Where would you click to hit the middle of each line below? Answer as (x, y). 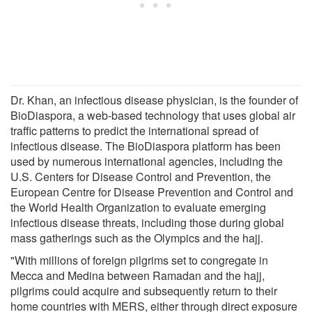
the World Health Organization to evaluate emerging (138, 207)
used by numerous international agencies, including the (147, 161)
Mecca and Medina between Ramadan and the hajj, (138, 275)
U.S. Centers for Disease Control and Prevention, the (141, 176)
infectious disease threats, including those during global (147, 222)
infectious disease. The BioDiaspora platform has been (146, 146)
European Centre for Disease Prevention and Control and (152, 192)
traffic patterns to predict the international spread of (134, 130)
